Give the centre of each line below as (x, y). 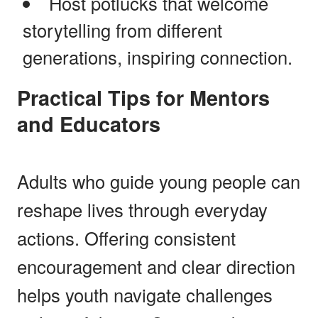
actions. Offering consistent (126, 237)
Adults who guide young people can (159, 181)
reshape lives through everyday (142, 209)
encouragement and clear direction (156, 266)
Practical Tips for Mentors (24, 97)
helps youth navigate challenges (145, 294)
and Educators (89, 124)
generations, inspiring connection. (158, 56)
